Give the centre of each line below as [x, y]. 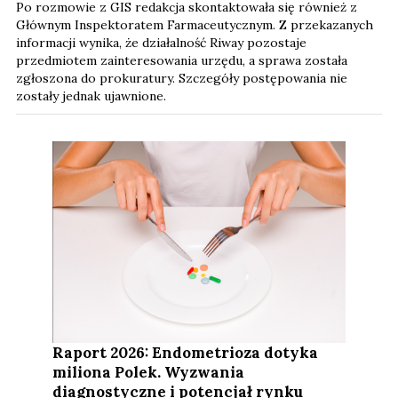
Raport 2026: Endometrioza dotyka [186, 352]
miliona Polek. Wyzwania [149, 372]
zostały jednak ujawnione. [91, 96]
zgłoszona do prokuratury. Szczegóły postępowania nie [182, 79]
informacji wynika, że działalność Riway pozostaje [161, 43]
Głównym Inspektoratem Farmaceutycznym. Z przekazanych [195, 25]
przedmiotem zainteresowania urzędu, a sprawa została [182, 61]
